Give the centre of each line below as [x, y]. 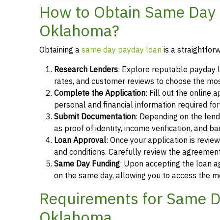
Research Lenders [86, 69]
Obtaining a [60, 50]
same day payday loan [122, 50]
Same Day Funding [87, 164]
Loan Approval [80, 140]
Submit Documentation [95, 117]
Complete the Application [100, 93]
